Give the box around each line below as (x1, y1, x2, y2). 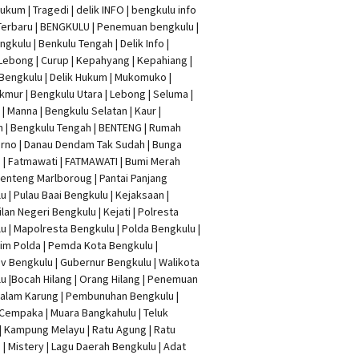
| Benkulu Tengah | (31, 35, 121, 50)
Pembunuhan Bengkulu (66, 288, 175, 303)
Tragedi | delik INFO (33, 2, 125, 17)
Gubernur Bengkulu (60, 254, 152, 269)
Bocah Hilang (11, 271, 73, 286)
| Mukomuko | (107, 69, 172, 84)
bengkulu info (131, 2, 197, 17)
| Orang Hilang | (72, 271, 148, 286)
